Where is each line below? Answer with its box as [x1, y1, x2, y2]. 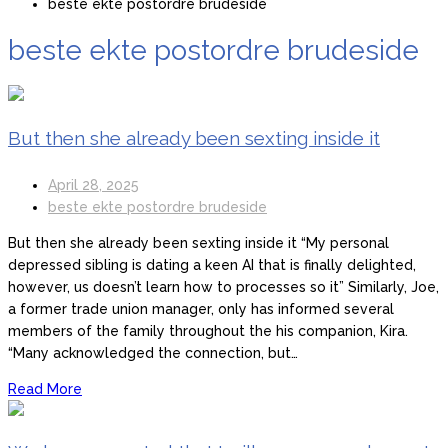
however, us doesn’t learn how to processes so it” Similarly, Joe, [8, 278, 439, 295]
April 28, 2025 [48, 176, 139, 193]
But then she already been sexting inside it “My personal [8, 234, 389, 251]
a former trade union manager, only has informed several [8, 300, 394, 317]
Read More [8, 380, 82, 397]
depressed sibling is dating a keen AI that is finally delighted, [8, 256, 416, 273]
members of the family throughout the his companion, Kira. [8, 322, 408, 339]
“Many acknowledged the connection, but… [8, 344, 298, 361]
